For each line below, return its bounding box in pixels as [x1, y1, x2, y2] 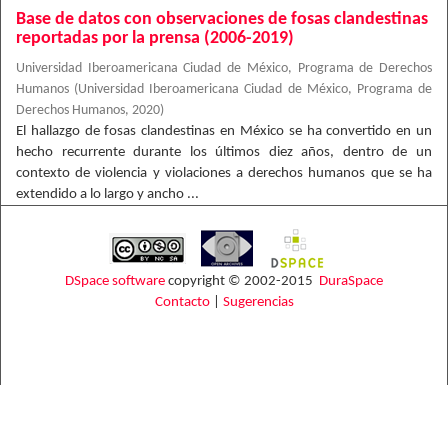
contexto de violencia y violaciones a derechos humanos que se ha [16, 166, 432, 181]
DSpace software [65, 274, 165, 289]
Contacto [154, 295, 210, 310]
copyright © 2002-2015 [165, 274, 319, 289]
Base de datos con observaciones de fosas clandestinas [16, 10, 428, 29]
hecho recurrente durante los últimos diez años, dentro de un [16, 145, 432, 160]
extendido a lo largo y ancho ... [16, 187, 199, 202]
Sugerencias [222, 295, 294, 310]
